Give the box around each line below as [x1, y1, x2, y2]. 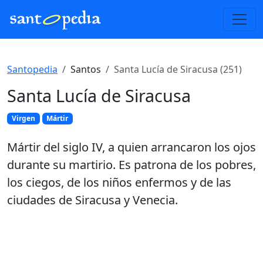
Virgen [11, 113, 35, 123]
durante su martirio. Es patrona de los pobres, [7, 157, 256, 173]
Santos [70, 63, 101, 76]
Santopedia [7, 63, 58, 76]
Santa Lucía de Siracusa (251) [114, 63, 242, 76]
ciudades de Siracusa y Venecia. [7, 192, 178, 208]
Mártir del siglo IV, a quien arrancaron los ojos [7, 139, 256, 156]
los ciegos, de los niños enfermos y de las [7, 174, 231, 191]
